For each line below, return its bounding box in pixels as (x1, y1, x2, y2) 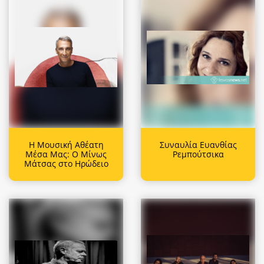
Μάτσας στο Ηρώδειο (24, 157, 108, 169)
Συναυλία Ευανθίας (159, 138, 237, 150)
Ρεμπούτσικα (172, 148, 224, 160)
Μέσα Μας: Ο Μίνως (25, 148, 107, 160)
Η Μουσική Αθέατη (28, 138, 104, 150)
